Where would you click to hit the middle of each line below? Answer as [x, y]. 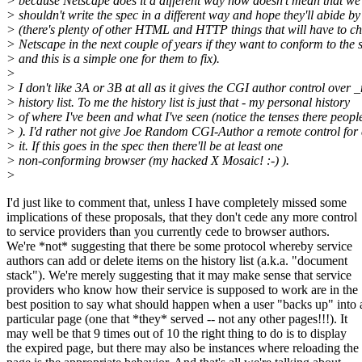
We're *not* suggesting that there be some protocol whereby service [179, 246]
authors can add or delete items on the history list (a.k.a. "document [177, 261]
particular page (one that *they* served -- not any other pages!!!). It [177, 319]
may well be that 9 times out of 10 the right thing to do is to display [177, 334]
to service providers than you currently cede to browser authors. [168, 232]
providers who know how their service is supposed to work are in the [182, 290]
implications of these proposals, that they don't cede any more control [182, 217]
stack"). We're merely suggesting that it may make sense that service [179, 276]
